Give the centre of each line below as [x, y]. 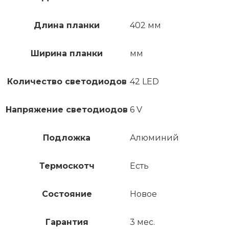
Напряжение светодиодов [67, 110]
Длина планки [67, 26]
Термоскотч [67, 166]
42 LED [144, 82]
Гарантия [67, 222]
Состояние [67, 194]
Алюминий [154, 138]
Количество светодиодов [67, 82]
